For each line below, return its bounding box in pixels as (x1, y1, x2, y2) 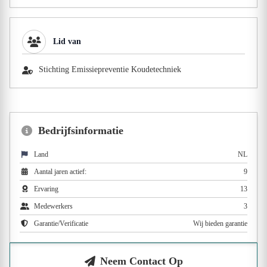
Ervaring (34, 184, 58, 193)
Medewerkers (34, 201, 73, 210)
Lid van (53, 36, 81, 46)
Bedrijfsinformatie (38, 124, 124, 136)
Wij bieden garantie (193, 219, 247, 228)
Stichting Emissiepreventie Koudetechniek (39, 64, 181, 74)
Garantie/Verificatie (34, 219, 88, 228)
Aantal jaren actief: (34, 167, 86, 176)
